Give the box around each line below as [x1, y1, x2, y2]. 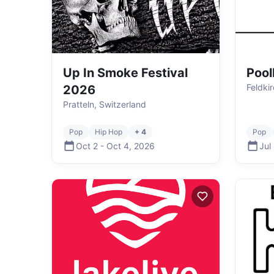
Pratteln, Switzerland [63, 99, 146, 109]
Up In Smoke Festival [63, 65, 188, 80]
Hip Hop [95, 127, 122, 136]
